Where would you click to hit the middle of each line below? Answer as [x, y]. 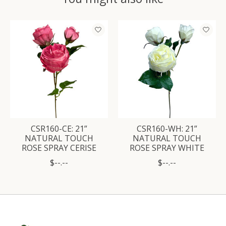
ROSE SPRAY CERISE [59, 148]
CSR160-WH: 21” [167, 128]
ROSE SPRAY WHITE [167, 148]
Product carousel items [53, 25]
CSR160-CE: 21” [59, 128]
